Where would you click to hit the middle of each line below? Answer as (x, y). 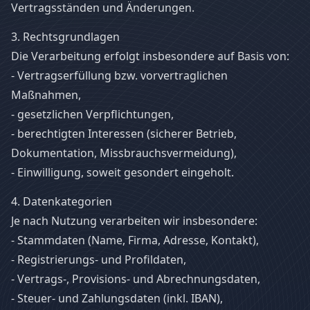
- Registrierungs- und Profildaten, (99, 259)
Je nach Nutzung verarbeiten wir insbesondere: (134, 221)
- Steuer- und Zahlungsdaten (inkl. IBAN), (117, 298)
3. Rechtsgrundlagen (65, 37)
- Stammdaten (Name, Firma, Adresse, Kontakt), (135, 240)
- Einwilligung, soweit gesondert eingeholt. (122, 172)
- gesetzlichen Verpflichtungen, (92, 114)
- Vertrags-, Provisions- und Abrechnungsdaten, (136, 279)
